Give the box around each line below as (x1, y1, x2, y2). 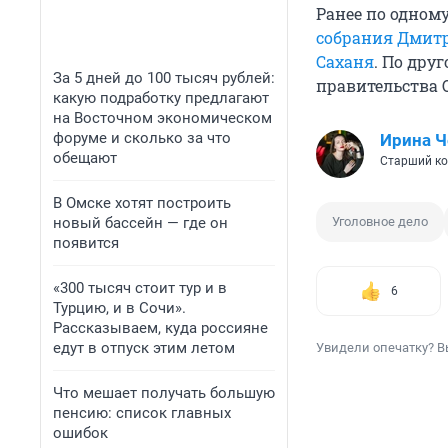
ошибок (53, 424, 108, 442)
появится (53, 234, 119, 252)
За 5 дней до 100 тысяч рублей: (53, 69, 275, 87)
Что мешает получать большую (53, 384, 275, 402)
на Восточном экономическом (53, 109, 272, 127)
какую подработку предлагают (53, 89, 269, 107)
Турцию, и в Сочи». (53, 299, 186, 317)
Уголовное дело (332, 214, 428, 230)
